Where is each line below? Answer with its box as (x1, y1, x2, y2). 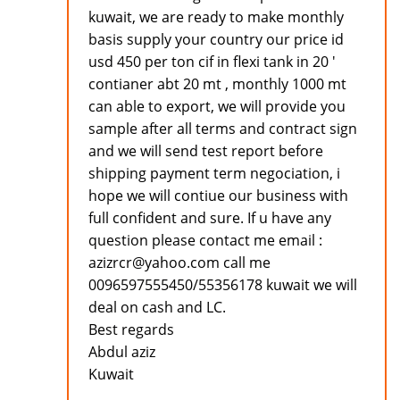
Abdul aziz (88, 342, 155, 362)
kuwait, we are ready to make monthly (88, 7, 344, 28)
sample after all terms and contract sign (88, 119, 357, 139)
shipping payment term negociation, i (88, 163, 340, 184)
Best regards (88, 320, 174, 340)
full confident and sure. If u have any (88, 208, 331, 229)
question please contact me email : (88, 230, 322, 251)
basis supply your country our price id (88, 29, 344, 50)
